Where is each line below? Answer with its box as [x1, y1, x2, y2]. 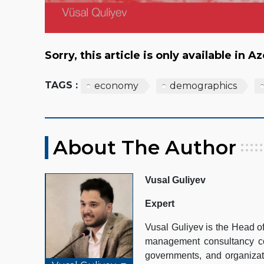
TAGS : [45, 79, 78, 91]
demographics [170, 80, 237, 91]
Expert [145, 198, 174, 209]
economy [94, 80, 138, 91]
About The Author [53, 135, 236, 159]
